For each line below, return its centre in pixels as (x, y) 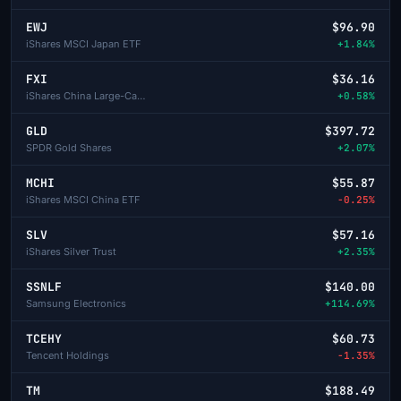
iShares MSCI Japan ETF (84, 43)
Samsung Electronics (76, 303)
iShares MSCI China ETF (83, 199)
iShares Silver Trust (71, 251)
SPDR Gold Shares (69, 147)
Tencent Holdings (68, 355)
